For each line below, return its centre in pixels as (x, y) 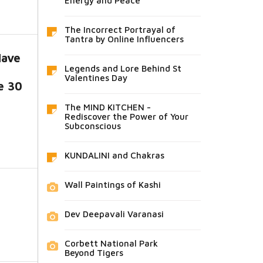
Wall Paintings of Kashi (112, 185)
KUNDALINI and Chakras (114, 155)
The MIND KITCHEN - (107, 107)
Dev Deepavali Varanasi (114, 214)
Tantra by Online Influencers (124, 39)
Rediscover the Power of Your (126, 117)
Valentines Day (96, 78)
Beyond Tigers (94, 253)
